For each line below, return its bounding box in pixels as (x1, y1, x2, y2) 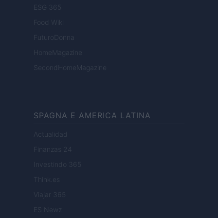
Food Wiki (34, 18, 64, 27)
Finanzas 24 (34, 145, 72, 154)
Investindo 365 (34, 160, 81, 169)
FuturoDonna (34, 33, 74, 42)
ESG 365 (34, 3, 61, 12)
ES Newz (34, 205, 62, 214)
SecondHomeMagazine (34, 63, 107, 72)
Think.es (34, 175, 60, 184)
